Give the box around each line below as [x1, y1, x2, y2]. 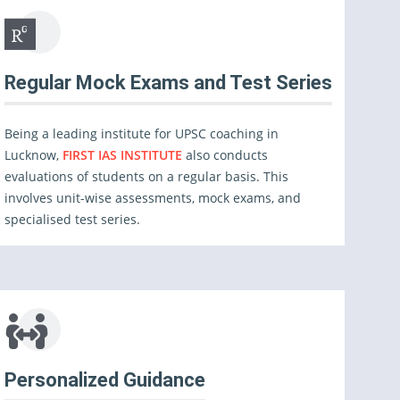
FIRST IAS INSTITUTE [62, 146, 187, 163]
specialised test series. [4, 211, 141, 228]
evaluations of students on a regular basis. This [4, 168, 289, 185]
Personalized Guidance [4, 369, 206, 391]
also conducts [186, 146, 269, 163]
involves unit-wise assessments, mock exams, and [4, 189, 302, 206]
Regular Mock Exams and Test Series [4, 71, 333, 94]
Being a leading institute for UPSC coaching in [4, 125, 279, 142]
